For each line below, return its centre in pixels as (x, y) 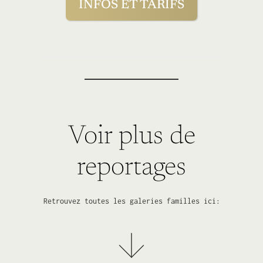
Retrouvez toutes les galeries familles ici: (131, 201)
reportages (131, 168)
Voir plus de (131, 137)
